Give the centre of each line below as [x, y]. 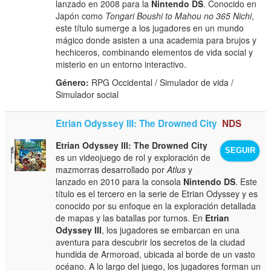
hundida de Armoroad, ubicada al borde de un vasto [156, 254]
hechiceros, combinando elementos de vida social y [155, 52]
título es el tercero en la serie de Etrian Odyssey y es [157, 193]
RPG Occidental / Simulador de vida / [162, 82]
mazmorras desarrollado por [112, 169]
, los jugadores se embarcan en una [171, 230]
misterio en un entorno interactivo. [121, 64]
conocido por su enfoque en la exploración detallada [156, 205]
